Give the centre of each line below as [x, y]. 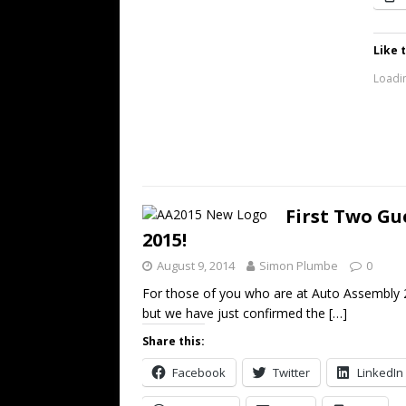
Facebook [199, 372]
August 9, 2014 [196, 266]
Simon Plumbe [299, 266]
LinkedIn [380, 372]
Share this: [174, 341]
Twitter [291, 372]
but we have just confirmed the [236, 313]
